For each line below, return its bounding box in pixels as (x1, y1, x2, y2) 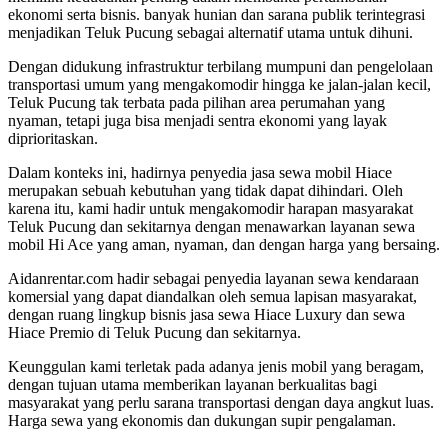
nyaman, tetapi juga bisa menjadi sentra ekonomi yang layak (8, 111, 387, 129)
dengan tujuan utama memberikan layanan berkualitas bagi (8, 375, 377, 393)
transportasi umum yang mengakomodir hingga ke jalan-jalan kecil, (8, 75, 431, 93)
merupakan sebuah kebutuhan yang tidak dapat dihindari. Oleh (8, 181, 403, 199)
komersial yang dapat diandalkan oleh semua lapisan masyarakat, (8, 287, 417, 305)
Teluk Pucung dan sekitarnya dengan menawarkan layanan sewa (8, 217, 415, 235)
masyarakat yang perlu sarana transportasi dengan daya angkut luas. (8, 393, 434, 411)
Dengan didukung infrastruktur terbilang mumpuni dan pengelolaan (8, 57, 433, 75)
